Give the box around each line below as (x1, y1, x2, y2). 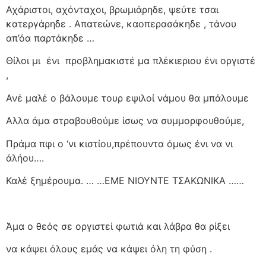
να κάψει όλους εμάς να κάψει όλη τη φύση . (6, 243, 212, 255)
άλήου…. (6, 151, 44, 164)
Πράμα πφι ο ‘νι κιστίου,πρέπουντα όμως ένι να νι (6, 137, 233, 150)
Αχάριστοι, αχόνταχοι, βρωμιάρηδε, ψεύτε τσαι (6, 4, 218, 16)
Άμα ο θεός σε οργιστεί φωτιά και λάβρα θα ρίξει (6, 220, 230, 232)
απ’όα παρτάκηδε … (6, 32, 94, 45)
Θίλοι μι (6, 55, 40, 67)
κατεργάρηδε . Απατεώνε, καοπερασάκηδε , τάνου (6, 18, 236, 30)
